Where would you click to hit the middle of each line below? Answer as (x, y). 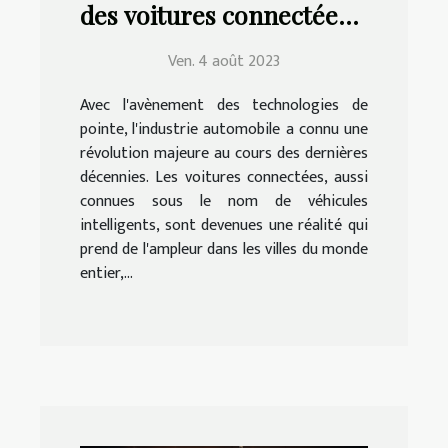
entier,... (106, 273)
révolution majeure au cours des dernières (224, 153)
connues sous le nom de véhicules (224, 201)
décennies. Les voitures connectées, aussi (224, 177)
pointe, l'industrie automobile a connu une (224, 129)
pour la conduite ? (181, 44)
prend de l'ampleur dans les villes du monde (224, 249)
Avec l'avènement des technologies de (224, 105)
